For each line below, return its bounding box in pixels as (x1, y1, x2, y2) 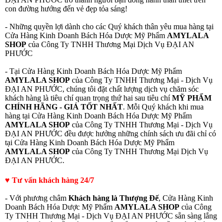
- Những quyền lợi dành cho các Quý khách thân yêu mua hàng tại (5, 22, 214, 31)
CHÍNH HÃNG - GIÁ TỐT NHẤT (5, 103, 123, 111)
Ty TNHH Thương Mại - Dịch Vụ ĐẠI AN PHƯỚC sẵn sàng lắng (5, 212, 217, 221)
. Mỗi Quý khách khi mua (123, 103, 204, 111)
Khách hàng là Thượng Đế (68, 194, 159, 203)
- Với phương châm (5, 194, 68, 203)
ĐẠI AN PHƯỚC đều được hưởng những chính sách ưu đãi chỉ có (5, 129, 216, 138)
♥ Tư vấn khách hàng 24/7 (5, 176, 94, 185)
